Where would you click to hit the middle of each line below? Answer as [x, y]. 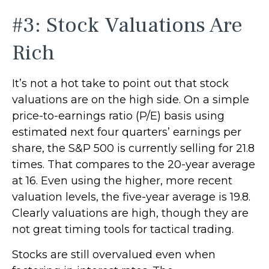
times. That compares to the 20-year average [134, 164]
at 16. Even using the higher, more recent [122, 180]
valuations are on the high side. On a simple [131, 99]
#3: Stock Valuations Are [127, 25]
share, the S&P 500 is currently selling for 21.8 [133, 148]
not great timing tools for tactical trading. [123, 229]
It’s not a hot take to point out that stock [120, 83]
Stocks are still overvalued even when [114, 254]
